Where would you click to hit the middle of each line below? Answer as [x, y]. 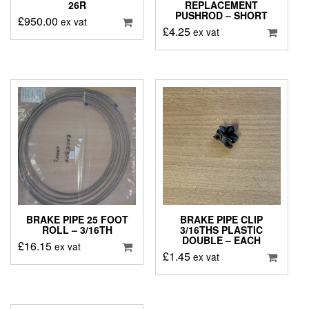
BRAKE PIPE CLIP [222, 220]
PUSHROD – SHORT [222, 15]
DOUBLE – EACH [222, 240]
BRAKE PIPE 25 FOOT [77, 220]
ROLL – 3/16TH [77, 230]
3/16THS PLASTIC [222, 230]
